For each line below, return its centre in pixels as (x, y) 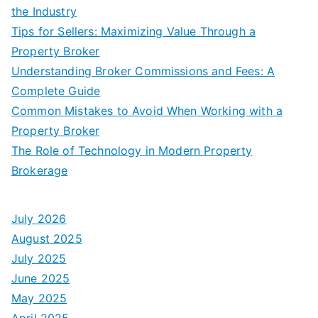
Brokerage (40, 170)
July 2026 (39, 218)
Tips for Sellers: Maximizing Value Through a (134, 31)
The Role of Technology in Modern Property (132, 150)
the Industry (44, 11)
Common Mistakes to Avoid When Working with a (147, 110)
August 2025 (47, 238)
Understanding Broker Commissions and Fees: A (143, 71)
